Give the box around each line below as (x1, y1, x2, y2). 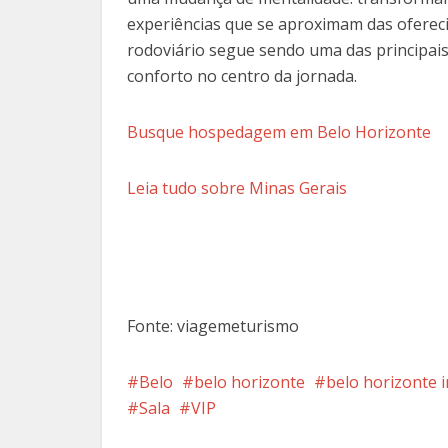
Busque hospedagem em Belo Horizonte (127, 120, 431, 143)
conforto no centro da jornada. (127, 64, 357, 87)
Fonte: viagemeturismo (127, 314, 299, 337)
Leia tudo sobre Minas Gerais (127, 176, 347, 199)
